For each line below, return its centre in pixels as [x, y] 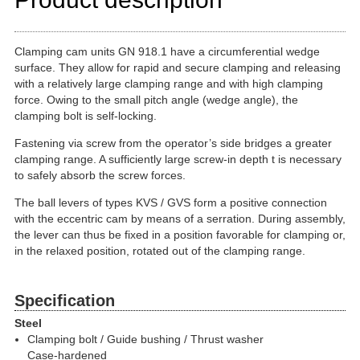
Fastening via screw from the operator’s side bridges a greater [173, 143]
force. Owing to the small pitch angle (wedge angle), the [156, 100]
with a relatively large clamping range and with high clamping [169, 84]
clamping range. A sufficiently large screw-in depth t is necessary [178, 159]
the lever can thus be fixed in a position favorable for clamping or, [180, 235]
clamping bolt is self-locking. [86, 116]
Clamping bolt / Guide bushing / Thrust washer [145, 339]
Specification [65, 301]
